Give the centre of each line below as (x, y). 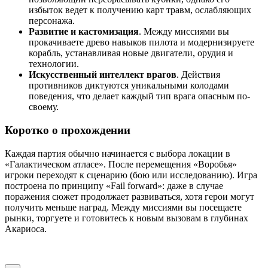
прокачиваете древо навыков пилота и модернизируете (141, 42)
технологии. (54, 64)
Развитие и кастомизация (84, 32)
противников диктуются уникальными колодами (129, 86)
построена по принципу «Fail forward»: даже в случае (114, 185)
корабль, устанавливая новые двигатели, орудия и (131, 53)
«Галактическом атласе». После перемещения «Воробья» (121, 164)
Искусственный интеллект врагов (103, 75)
